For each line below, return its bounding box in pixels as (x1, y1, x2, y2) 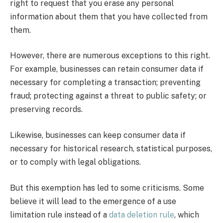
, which (174, 210, 199, 220)
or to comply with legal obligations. (10, 157, 141, 167)
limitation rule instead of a (10, 210, 109, 220)
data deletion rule (109, 210, 174, 220)
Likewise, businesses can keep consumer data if (10, 130, 186, 140)
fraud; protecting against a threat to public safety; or (10, 91, 207, 101)
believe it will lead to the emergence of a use (10, 196, 176, 206)
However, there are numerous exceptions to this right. (10, 51, 210, 61)
